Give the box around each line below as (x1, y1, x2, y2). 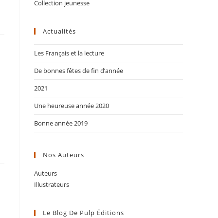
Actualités (43, 27, 76, 36)
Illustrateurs (34, 180, 69, 189)
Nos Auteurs (43, 150, 84, 159)
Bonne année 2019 (34, 119, 88, 127)
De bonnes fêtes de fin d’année (34, 66, 123, 75)
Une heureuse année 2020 (34, 101, 109, 110)
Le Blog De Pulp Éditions (43, 208, 124, 217)
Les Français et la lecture (34, 49, 104, 57)
